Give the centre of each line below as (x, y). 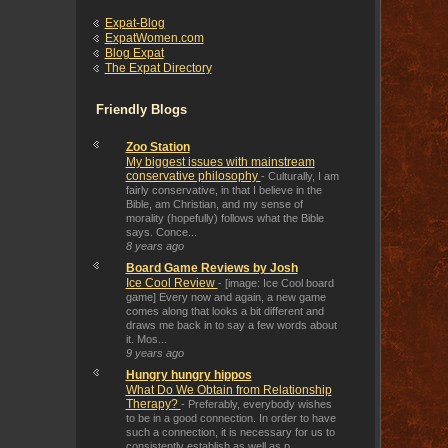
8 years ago (154, 246)
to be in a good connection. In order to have (230, 418)
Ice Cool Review (171, 283)
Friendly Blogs (141, 110)
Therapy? (153, 404)
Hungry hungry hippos (188, 375)
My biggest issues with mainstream (220, 162)
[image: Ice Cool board (279, 283)
